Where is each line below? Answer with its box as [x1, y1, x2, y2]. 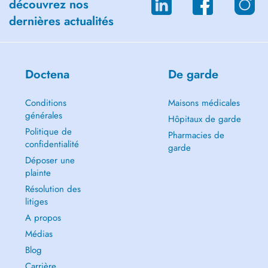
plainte [25, 166, 51, 179]
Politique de [25, 125, 72, 138]
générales [25, 109, 62, 122]
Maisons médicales [167, 96, 240, 109]
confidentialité [25, 138, 79, 151]
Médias [25, 227, 53, 240]
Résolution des [25, 182, 81, 196]
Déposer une [25, 154, 75, 167]
